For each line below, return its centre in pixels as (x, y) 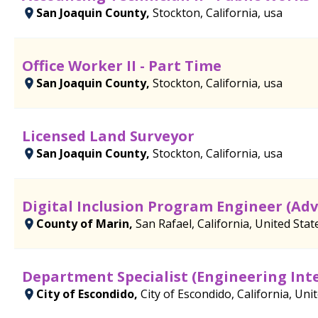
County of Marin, (86, 223)
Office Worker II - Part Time (122, 65)
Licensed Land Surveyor (108, 136)
